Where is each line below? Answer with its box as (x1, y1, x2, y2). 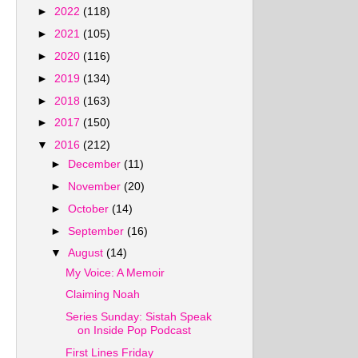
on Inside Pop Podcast (77, 324, 191, 337)
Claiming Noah (65, 288, 140, 301)
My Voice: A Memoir (65, 265, 165, 279)
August (68, 246, 107, 260)
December (68, 157, 125, 171)
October (68, 201, 113, 215)
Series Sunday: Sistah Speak (65, 310, 212, 324)
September (68, 224, 128, 237)
